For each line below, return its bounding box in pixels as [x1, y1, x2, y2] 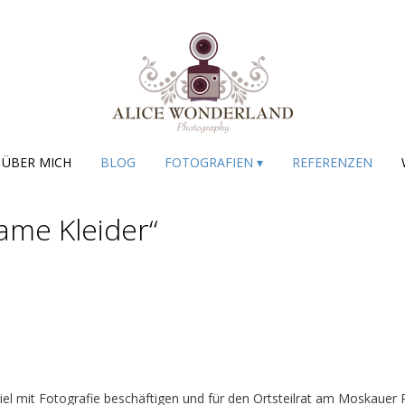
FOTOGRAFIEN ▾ [165, 153, 263, 171]
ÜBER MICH [2, 153, 71, 171]
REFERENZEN [292, 153, 372, 171]
